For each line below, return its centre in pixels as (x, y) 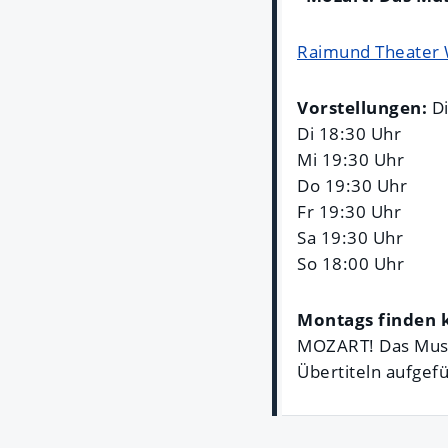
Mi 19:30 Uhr (350, 160)
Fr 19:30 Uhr (349, 212)
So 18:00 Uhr (350, 264)
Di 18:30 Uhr (349, 134)
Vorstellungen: (364, 108)
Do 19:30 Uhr (352, 186)
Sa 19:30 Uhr (350, 238)
